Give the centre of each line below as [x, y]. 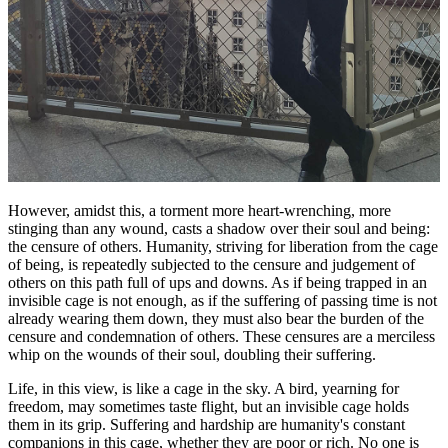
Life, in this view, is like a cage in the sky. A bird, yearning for [203, 388]
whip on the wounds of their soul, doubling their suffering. [192, 354]
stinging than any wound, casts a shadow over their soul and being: [219, 228]
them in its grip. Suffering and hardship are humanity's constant [206, 424]
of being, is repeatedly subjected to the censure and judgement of [211, 264]
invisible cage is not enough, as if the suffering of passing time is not [222, 300]
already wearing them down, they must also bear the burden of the [216, 318]
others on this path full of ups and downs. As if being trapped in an [217, 282]
